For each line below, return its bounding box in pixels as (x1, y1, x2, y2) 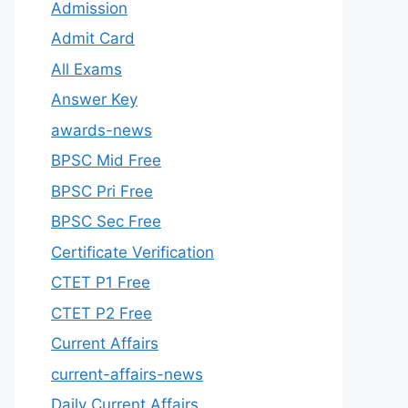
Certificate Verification (51, 242, 214, 261)
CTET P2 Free (51, 303, 152, 322)
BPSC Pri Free (51, 181, 153, 200)
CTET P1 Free (51, 273, 150, 291)
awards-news (51, 120, 152, 139)
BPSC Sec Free (51, 212, 161, 230)
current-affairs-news (51, 364, 203, 383)
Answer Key (51, 90, 138, 108)
